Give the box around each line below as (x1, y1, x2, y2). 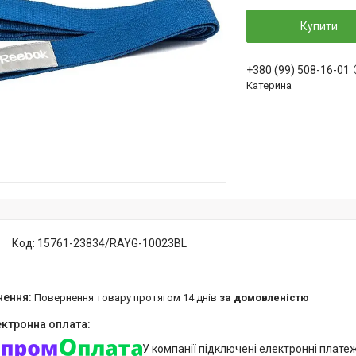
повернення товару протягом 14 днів (41, 292, 219, 304)
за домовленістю (219, 292, 309, 304)
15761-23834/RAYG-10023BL (37, 237, 187, 250)
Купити (300, 20, 338, 33)
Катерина (246, 79, 292, 91)
